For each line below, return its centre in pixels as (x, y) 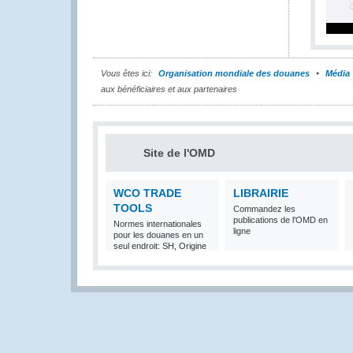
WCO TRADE (147, 193)
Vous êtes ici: (126, 73)
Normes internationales (158, 224)
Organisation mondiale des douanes (234, 73)
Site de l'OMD (179, 153)
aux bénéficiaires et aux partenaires (169, 89)
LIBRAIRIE (261, 193)
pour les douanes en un (158, 235)
